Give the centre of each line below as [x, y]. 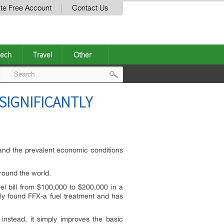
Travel [42, 54]
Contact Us [90, 8]
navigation [144, 115]
